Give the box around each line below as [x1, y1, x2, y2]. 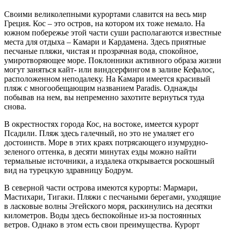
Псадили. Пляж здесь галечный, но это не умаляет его [4, 128, 194, 138]
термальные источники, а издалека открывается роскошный [4, 156, 215, 165]
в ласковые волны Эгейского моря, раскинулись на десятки [4, 201, 213, 210]
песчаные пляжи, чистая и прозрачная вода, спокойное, [4, 46, 198, 55]
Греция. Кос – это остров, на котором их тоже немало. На [4, 18, 205, 28]
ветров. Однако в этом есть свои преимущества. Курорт [4, 220, 200, 229]
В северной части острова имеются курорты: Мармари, [4, 183, 198, 192]
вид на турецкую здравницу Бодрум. [4, 165, 133, 175]
